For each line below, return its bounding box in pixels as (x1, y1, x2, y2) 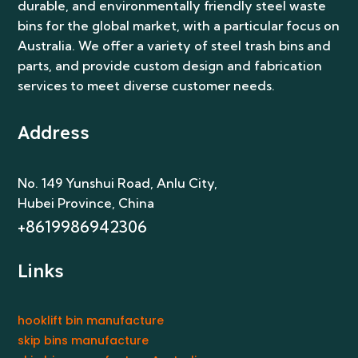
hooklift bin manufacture (18, 312, 165, 328)
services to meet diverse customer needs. (18, 77, 276, 93)
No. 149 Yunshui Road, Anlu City (18, 174, 215, 191)
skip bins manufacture (18, 332, 149, 348)
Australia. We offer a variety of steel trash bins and (18, 37, 332, 54)
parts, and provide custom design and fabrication (18, 57, 323, 74)
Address (18, 121, 90, 144)
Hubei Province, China (18, 194, 155, 211)
